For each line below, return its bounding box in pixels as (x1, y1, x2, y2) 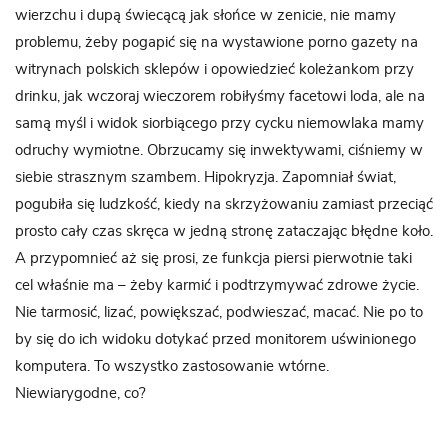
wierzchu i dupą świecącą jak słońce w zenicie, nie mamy (15, 8, 396, 23)
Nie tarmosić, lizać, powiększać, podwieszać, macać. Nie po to (15, 305, 423, 320)
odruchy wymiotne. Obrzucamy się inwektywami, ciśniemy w (15, 143, 423, 158)
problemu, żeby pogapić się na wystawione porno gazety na (15, 35, 418, 50)
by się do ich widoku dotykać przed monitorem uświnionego (15, 332, 416, 347)
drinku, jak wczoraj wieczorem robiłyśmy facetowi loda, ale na (15, 89, 425, 104)
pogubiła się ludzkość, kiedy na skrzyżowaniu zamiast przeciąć (15, 197, 433, 212)
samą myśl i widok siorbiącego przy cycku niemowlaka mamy (15, 116, 424, 131)
